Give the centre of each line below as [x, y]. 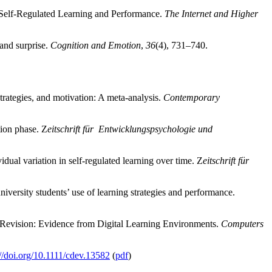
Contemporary [192, 97]
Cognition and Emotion [96, 45]
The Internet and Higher [211, 13]
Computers [242, 223]
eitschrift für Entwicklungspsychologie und [130, 129]
